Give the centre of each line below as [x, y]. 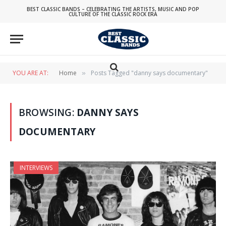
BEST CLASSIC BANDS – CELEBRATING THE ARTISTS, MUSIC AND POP [113, 9]
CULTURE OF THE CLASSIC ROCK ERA [113, 14]
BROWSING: [48, 112]
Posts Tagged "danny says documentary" [149, 73]
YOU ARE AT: [31, 73]
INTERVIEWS [36, 168]
